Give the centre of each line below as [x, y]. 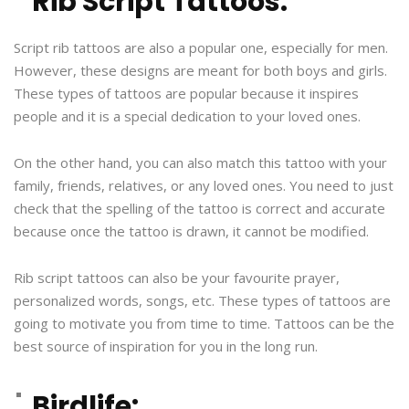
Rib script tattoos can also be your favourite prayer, [177, 277]
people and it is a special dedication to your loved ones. [187, 115]
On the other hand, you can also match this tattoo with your [200, 162]
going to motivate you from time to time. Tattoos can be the [204, 323]
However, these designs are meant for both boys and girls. [200, 70]
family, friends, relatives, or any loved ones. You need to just [204, 185]
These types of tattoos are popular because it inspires [186, 93]
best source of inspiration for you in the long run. [166, 346]
